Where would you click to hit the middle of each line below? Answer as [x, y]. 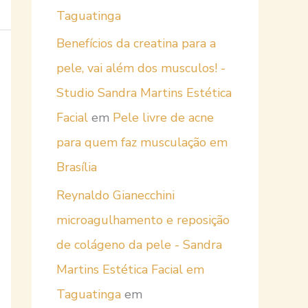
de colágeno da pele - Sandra [139, 244]
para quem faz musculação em [142, 143]
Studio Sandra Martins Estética [144, 93]
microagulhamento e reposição [143, 220]
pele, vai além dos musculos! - [141, 68]
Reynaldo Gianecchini [115, 195]
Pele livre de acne [163, 118]
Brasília [77, 167]
